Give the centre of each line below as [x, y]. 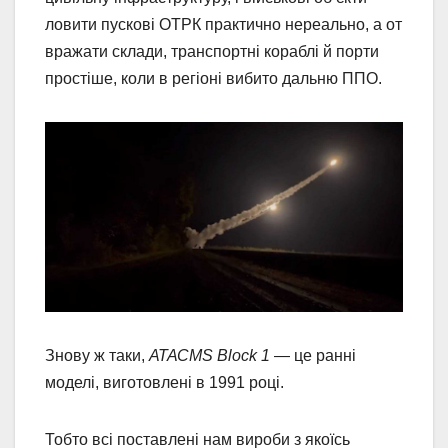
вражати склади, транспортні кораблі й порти [212, 52]
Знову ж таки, [97, 355]
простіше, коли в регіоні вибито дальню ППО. [213, 79]
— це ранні [313, 355]
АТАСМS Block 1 [209, 355]
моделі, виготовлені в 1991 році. [166, 382]
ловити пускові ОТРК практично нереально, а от [223, 25]
